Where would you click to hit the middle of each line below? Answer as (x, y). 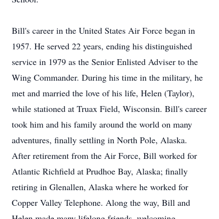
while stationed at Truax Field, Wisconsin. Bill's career (109, 109)
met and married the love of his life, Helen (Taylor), (103, 93)
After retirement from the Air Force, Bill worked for (104, 155)
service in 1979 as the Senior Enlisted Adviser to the (105, 62)
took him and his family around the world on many (102, 124)
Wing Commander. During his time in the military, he (107, 77)
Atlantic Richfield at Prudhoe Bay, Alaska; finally (100, 171)
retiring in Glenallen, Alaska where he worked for (100, 187)
